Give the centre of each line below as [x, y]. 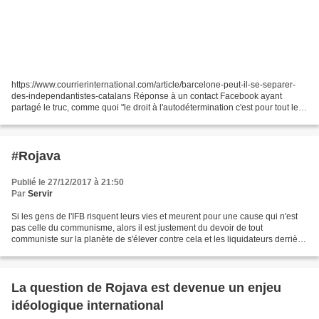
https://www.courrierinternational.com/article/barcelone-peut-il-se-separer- [153, 84]
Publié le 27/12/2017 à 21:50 [68, 182]
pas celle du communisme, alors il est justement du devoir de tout [137, 228]
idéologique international [88, 305]
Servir [40, 193]
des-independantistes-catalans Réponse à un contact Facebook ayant [147, 96]
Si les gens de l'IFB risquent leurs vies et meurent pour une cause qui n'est [155, 216]
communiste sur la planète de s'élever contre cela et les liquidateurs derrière [158, 239]
